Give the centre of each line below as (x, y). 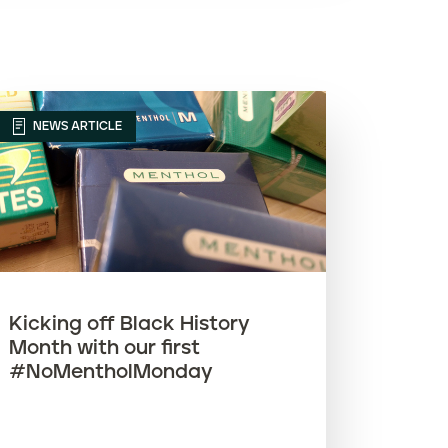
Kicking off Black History (130, 324)
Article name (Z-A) (130, 43)
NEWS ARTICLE (76, 126)
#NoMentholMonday (111, 372)
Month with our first (105, 348)
